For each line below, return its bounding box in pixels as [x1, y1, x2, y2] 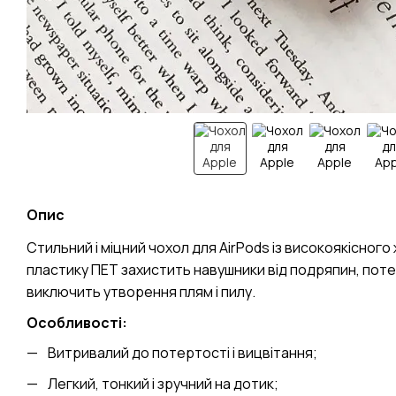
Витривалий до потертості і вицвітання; [48, 343, 317, 363]
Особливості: [27, 312, 127, 332]
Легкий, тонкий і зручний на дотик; [48, 373, 278, 393]
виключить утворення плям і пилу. [27, 282, 255, 301]
